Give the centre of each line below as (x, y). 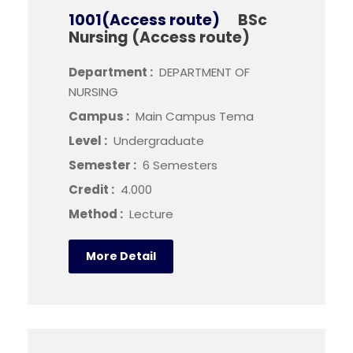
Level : (89, 141)
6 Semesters (180, 165)
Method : (97, 214)
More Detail (121, 256)
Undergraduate (159, 141)
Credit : (93, 190)
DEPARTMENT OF (204, 72)
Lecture (151, 214)
